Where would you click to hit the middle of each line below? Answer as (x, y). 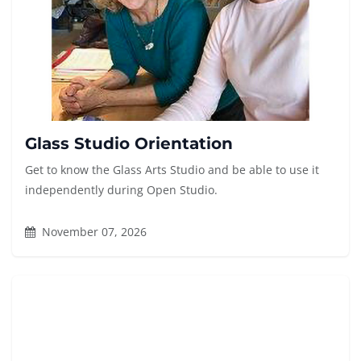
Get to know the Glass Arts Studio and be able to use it (172, 170)
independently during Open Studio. (121, 190)
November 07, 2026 (93, 232)
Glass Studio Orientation (129, 144)
